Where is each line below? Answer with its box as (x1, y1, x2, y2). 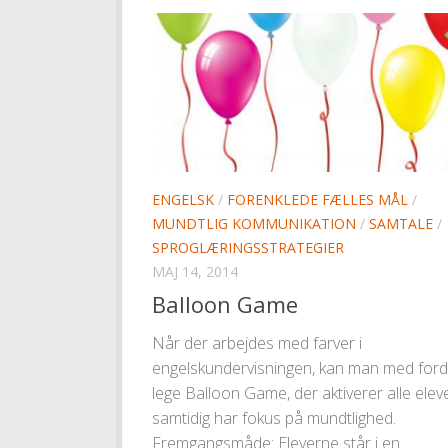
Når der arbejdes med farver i (152, 331, 362, 354)
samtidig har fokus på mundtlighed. (152, 406, 396, 429)
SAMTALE (369, 213, 433, 233)
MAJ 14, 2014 (152, 261, 238, 281)
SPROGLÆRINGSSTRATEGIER (152, 237, 344, 257)
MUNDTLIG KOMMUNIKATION (152, 213, 356, 233)
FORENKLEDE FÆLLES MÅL (227, 189, 408, 209)
